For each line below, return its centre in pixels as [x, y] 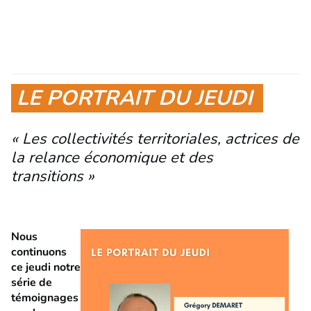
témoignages [45, 297]
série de [32, 282]
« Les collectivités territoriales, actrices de [155, 139]
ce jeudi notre [46, 267]
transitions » [53, 177]
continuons [39, 252]
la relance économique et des [112, 158]
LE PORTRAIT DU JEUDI [137, 98]
